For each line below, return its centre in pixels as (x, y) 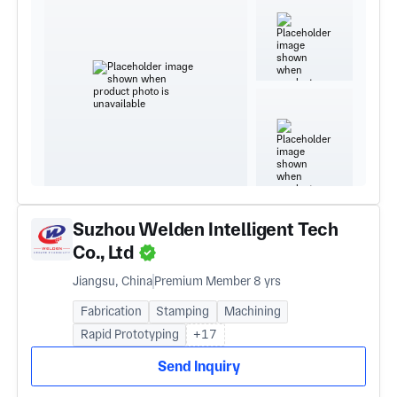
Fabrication (111, 311)
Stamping (183, 311)
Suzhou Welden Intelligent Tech (206, 230)
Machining (253, 311)
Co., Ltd (105, 253)
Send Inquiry (198, 367)
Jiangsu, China (113, 280)
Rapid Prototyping (129, 335)
